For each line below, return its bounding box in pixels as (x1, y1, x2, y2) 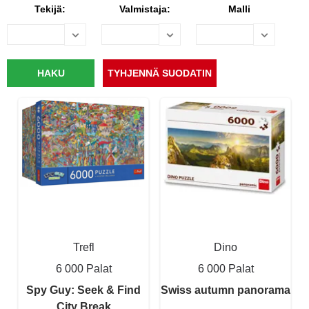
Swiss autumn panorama (161, 284, 290, 296)
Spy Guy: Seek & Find (26, 284, 141, 296)
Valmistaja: (119, 3, 170, 14)
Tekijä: (34, 3, 66, 14)
